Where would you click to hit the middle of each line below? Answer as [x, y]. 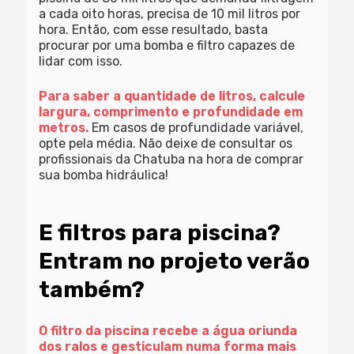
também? [92, 290]
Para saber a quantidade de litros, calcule [172, 96]
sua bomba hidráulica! [104, 175]
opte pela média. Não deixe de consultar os [166, 144]
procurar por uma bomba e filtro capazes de [167, 46]
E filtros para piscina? [160, 233]
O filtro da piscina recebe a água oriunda [168, 331]
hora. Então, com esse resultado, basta [154, 30]
